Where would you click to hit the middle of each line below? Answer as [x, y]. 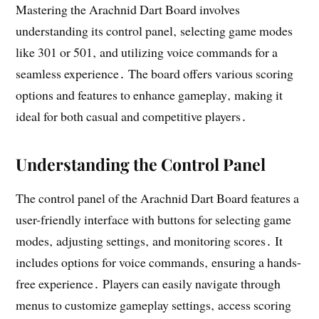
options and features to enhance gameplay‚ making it [150, 94]
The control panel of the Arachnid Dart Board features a [158, 198]
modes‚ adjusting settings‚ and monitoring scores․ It [150, 240]
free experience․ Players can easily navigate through [148, 283]
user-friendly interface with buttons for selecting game [154, 219]
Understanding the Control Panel [141, 164]
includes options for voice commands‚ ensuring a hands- [159, 262]
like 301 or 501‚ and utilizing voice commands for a [147, 52]
